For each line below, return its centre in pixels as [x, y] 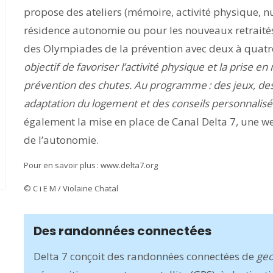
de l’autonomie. [61, 140]
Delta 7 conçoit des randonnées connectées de [145, 256]
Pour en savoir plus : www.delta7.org [91, 165]
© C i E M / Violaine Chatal [71, 188]
